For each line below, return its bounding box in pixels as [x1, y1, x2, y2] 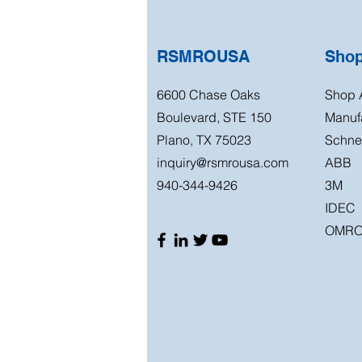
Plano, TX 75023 [157, 131, 251, 148]
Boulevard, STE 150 [157, 108, 271, 125]
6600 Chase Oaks [157, 86, 260, 103]
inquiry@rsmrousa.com [157, 154, 288, 170]
